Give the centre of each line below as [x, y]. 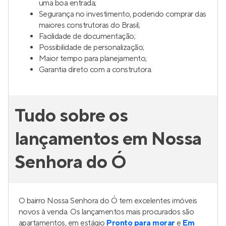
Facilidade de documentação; [87, 36]
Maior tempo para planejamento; [93, 59]
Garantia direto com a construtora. [96, 70]
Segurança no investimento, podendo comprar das [123, 14]
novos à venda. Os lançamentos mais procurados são [106, 212]
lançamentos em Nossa [108, 139]
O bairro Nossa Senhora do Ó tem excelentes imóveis [108, 201]
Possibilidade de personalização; [92, 47]
